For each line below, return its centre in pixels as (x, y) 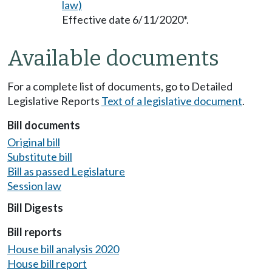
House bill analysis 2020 (63, 249)
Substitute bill (40, 156)
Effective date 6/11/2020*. (125, 20)
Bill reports (35, 232)
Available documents (113, 58)
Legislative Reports (54, 100)
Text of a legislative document (172, 100)
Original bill (34, 142)
